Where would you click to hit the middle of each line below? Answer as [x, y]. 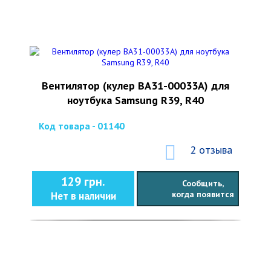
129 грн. [83, 181]
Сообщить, [203, 183]
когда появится [203, 194]
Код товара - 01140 [82, 126]
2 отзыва [211, 150]
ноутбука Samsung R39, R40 [135, 100]
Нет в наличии [83, 196]
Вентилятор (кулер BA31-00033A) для [135, 86]
